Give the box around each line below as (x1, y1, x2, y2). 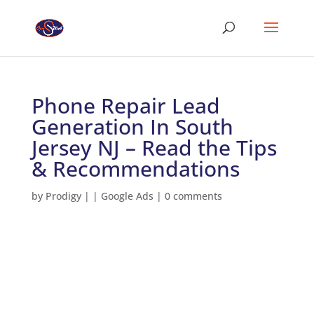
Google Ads (100, 189, 153, 203)
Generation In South (31, 112, 233, 141)
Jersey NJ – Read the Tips (31, 133, 277, 162)
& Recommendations (31, 154, 240, 183)
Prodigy (45, 189, 81, 203)
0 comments (164, 189, 222, 203)
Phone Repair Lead (31, 91, 220, 120)
